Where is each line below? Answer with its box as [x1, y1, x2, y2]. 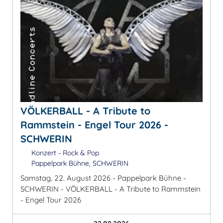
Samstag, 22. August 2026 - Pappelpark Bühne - [20, 173, 186, 183]
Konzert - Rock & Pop [29, 148, 99, 157]
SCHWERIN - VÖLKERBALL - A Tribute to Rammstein [20, 184, 201, 194]
